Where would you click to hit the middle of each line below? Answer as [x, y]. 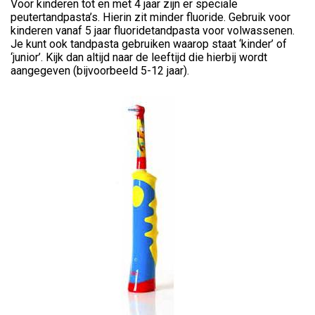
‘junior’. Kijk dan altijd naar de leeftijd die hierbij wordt [139, 57]
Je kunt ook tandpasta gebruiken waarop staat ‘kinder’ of [149, 44]
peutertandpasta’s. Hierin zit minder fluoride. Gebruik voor [150, 17]
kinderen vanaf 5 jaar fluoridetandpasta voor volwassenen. [153, 31]
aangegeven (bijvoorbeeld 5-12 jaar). [100, 71]
